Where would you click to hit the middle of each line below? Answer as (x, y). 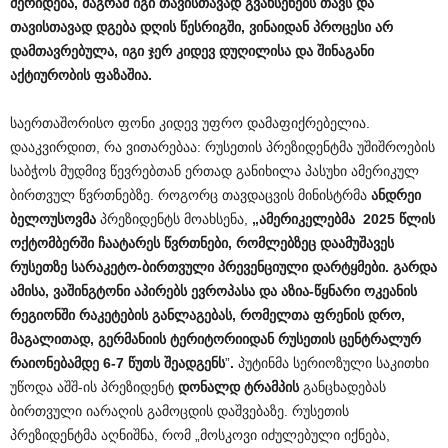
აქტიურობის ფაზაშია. (81, 75)
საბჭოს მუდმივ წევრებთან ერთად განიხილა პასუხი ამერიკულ (214, 171)
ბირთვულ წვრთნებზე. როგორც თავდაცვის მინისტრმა (190, 195)
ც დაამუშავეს (351, 243)
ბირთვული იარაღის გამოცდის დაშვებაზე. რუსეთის (179, 411)
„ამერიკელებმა (303, 219)
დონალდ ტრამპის (238, 387)
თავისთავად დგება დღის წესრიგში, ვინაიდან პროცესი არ (201, 27)
